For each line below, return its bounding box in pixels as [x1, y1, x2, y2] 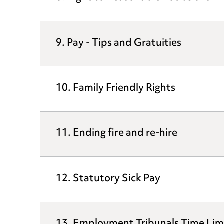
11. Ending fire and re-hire [56, 123, 177, 144]
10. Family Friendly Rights [56, 78, 175, 99]
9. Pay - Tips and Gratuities [56, 33, 181, 54]
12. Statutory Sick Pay [56, 168, 160, 189]
